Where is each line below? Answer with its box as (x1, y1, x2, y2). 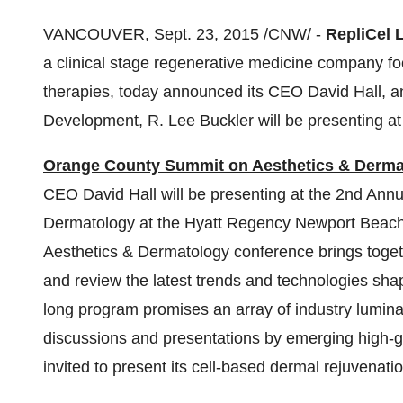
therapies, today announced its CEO (43, 83, 308, 101)
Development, (43, 112, 148, 130)
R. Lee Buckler (148, 112, 254, 130)
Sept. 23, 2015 (154, 25, 259, 43)
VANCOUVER (43, 25, 145, 43)
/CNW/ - (259, 25, 326, 43)
